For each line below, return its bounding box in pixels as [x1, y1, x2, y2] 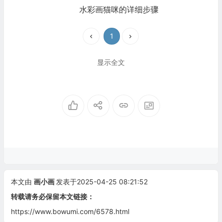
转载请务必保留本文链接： [10, 192, 94, 201]
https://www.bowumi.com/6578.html [10, 207, 129, 216]
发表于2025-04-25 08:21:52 [55, 177, 148, 186]
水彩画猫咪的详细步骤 [79, 4, 159, 15]
